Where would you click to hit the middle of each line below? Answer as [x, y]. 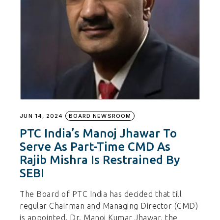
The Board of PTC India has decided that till [101, 194]
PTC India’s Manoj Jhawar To [98, 134]
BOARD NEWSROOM [100, 116]
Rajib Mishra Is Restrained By [100, 160]
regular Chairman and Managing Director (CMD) [109, 206]
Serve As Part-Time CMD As [95, 147]
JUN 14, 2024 [41, 116]
